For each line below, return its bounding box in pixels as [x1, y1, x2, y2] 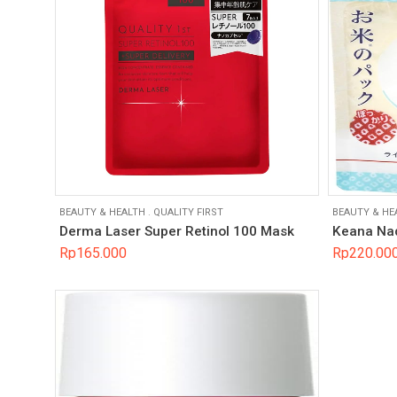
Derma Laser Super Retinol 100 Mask [59, 223, 294, 240]
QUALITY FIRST [153, 206, 223, 218]
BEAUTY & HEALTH [59, 206, 145, 218]
